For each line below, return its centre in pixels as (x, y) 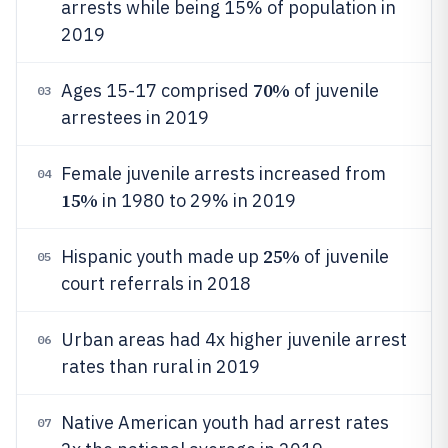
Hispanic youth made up (162, 256)
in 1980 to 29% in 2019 (196, 200)
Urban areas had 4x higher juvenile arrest (234, 339)
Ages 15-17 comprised (157, 90)
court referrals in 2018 (156, 283)
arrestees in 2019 (135, 117)
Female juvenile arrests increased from (223, 173)
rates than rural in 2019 (160, 366)
